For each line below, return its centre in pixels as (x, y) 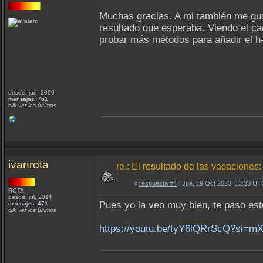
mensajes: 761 (28, 99)
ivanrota (28, 165)
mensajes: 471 (28, 203)
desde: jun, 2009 (31, 92)
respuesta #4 (158, 183)
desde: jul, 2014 (30, 197)
